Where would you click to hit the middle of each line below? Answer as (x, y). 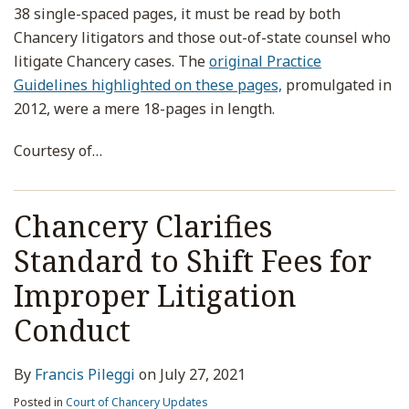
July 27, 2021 (203, 374)
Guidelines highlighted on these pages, (148, 85)
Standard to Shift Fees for (193, 261)
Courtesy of (53, 151)
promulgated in (337, 85)
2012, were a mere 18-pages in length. (144, 109)
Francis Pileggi (85, 374)
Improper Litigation (155, 295)
